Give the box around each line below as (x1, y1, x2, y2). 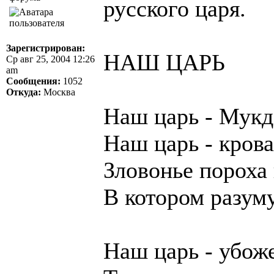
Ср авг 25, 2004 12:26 (6, 53, 95, 64)
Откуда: (6, 86, 41, 97)
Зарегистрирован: (6, 42, 85, 53)
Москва (41, 86, 75, 97)
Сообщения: (6, 75, 61, 86)
